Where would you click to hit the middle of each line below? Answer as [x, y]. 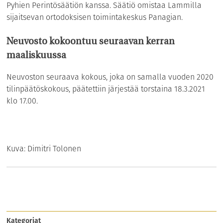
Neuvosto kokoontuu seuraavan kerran [91, 42]
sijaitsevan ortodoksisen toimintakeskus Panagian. [95, 17]
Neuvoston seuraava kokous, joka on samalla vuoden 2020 [110, 77]
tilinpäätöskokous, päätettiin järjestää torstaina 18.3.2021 [106, 89]
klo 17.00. [22, 101]
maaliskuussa [37, 56]
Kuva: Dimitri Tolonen [44, 148]
